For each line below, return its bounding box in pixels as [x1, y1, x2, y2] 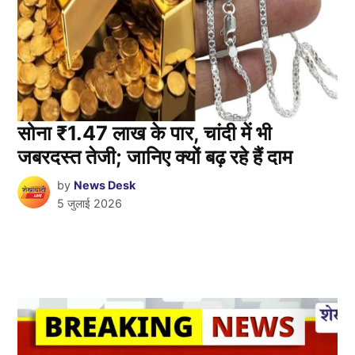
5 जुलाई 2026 [56, 197, 122, 211]
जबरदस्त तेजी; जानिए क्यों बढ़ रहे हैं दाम [17, 145, 293, 170]
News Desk [73, 178, 136, 193]
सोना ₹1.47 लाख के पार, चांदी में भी [17, 121, 273, 146]
